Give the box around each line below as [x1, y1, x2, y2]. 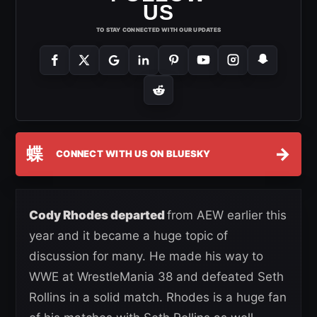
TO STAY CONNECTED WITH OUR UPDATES [96, 25, 221, 33]
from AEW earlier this [167, 207, 287, 222]
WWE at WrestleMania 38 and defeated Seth [29, 269, 284, 284]
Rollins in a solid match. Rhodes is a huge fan [29, 289, 287, 304]
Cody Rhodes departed [29, 207, 167, 222]
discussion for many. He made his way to [29, 248, 263, 263]
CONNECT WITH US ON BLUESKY [56, 148, 211, 159]
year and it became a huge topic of [29, 228, 228, 243]
